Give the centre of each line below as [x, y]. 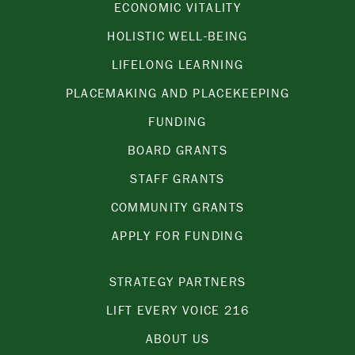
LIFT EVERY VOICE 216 [177, 310]
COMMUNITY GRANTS [177, 207]
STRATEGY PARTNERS [177, 282]
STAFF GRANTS [177, 179]
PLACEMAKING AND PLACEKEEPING [177, 93]
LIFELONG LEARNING [177, 65]
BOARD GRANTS [177, 150]
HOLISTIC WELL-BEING [177, 36]
